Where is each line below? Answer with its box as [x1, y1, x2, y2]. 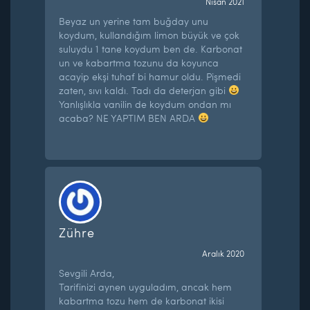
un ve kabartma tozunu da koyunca [59, 55, 219, 69]
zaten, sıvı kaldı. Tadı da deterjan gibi [59, 83, 229, 97]
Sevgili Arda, [59, 266, 115, 280]
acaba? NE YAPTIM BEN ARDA [59, 111, 199, 125]
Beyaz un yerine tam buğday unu [59, 14, 209, 28]
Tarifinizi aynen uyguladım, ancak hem [59, 280, 232, 293]
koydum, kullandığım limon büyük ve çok [59, 28, 240, 42]
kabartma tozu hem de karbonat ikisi [59, 293, 225, 307]
